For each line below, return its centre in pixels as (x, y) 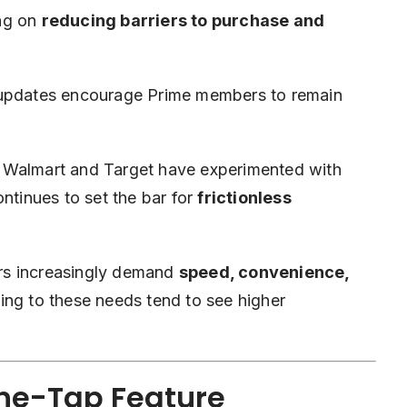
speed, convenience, (264, 273)
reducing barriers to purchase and (183, 21)
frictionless (244, 198)
